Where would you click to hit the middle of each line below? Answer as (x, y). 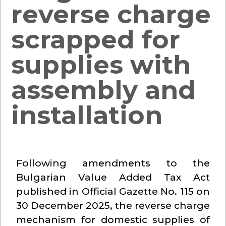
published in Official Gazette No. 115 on (113, 192)
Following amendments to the (113, 163)
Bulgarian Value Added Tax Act (113, 178)
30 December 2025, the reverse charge (113, 206)
